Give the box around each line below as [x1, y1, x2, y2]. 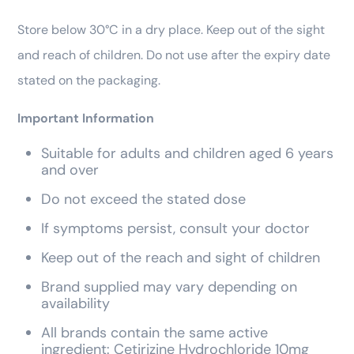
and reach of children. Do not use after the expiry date [17, 46, 330, 63]
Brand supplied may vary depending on [41, 277, 297, 296]
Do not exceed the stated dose [41, 189, 246, 209]
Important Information [17, 109, 154, 126]
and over [41, 160, 99, 179]
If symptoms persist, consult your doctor [41, 218, 310, 238]
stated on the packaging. [17, 71, 160, 88]
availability [41, 293, 110, 313]
